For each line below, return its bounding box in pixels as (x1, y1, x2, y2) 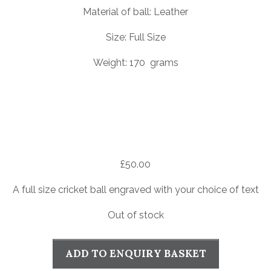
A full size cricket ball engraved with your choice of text (12, 183, 259, 195)
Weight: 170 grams (93, 56, 178, 68)
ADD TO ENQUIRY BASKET (65, 246, 206, 260)
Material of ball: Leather (83, 5, 188, 18)
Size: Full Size (105, 31, 166, 43)
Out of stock (107, 209, 164, 221)
